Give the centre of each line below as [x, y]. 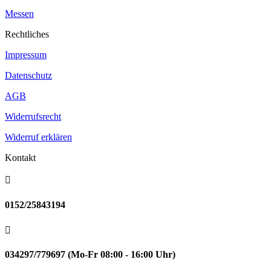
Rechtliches [27, 34]
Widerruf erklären [38, 137]
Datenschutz [28, 76]
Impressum [26, 55]
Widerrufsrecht [33, 117]
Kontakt [20, 158]
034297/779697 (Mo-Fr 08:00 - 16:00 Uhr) [90, 255]
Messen [19, 14]
